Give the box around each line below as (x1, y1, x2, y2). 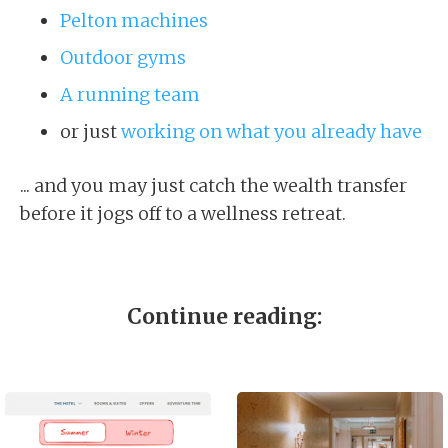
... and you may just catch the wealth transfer (20, 174, 407, 197)
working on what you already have (121, 120, 422, 143)
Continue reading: (126, 303, 322, 330)
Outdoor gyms (60, 46, 186, 69)
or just (60, 120, 121, 143)
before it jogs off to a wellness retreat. (20, 202, 346, 225)
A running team (60, 83, 200, 106)
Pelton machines (60, 9, 208, 32)
